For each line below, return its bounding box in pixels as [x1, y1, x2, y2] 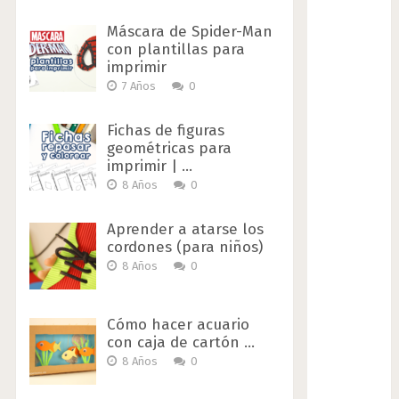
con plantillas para [106, 39, 245, 59]
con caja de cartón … [106, 332, 255, 352]
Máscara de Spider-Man [106, 21, 273, 41]
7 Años [118, 78, 159, 93]
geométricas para [106, 138, 232, 158]
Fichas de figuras [106, 120, 224, 140]
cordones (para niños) [106, 237, 263, 256]
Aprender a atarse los [106, 219, 264, 239]
